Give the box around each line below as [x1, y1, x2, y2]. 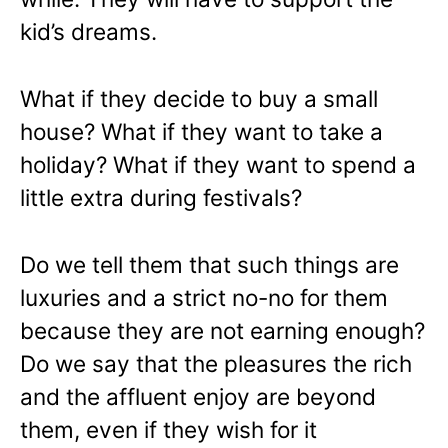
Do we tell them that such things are [20, 251, 399, 279]
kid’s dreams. [20, 18, 157, 46]
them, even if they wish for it [20, 416, 317, 444]
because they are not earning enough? [20, 317, 425, 345]
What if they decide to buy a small [20, 85, 378, 113]
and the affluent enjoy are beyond [20, 383, 376, 411]
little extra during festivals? [20, 184, 302, 212]
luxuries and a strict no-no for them [20, 284, 388, 312]
